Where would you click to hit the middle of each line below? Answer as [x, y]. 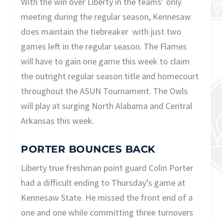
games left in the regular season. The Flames [104, 47]
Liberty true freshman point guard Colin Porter [107, 167]
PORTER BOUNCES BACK [88, 149]
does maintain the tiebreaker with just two [101, 32]
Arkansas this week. [58, 121]
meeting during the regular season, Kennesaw [106, 17]
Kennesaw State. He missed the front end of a [107, 197]
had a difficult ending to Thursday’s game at [103, 182]
